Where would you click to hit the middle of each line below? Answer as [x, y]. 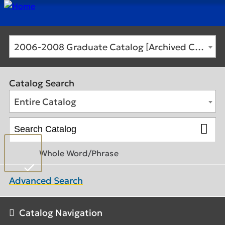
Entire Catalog [45, 102]
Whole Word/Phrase [79, 153]
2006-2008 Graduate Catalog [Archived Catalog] [199, 47]
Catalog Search [42, 83]
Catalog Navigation [61, 213]
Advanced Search [46, 181]
